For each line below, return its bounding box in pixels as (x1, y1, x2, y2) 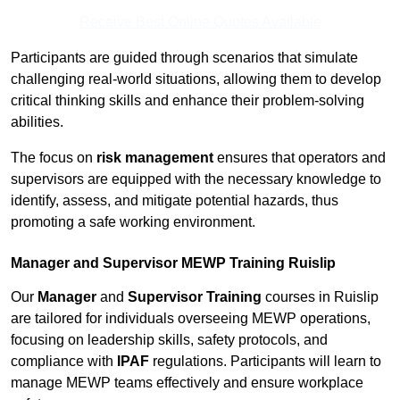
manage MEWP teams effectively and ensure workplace (11, 375, 363, 391)
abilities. (11, 114, 63, 130)
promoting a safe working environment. (11, 214, 255, 230)
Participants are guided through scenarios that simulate (11, 50, 358, 66)
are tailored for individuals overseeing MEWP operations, (11, 311, 371, 327)
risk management (96, 150, 213, 166)
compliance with (11, 354, 117, 370)
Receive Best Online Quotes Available (79, 14, 321, 30)
